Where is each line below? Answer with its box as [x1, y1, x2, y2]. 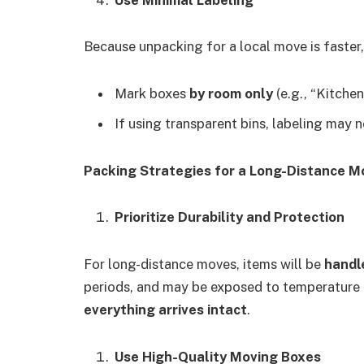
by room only [189, 85, 273, 102]
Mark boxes [115, 85, 189, 102]
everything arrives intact [84, 301, 247, 318]
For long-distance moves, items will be [84, 256, 324, 273]
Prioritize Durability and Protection [115, 209, 344, 226]
